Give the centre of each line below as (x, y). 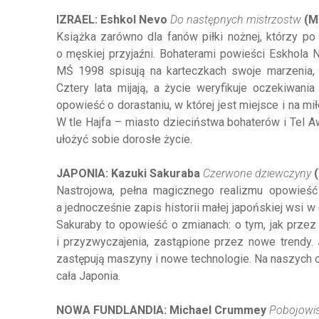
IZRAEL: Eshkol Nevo (113, 20)
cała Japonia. (88, 276)
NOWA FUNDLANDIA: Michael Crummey (162, 310)
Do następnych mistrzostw (235, 20)
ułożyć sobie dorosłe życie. (124, 139)
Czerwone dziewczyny (257, 173)
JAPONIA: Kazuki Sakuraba (129, 173)
